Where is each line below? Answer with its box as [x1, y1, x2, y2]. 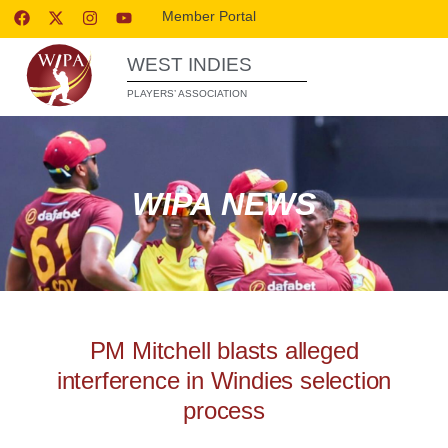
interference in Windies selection [56, 367, 392, 394]
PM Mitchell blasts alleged [89, 337, 359, 364]
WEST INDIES [127, 54, 252, 75]
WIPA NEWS [132, 185, 316, 222]
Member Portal [162, 8, 257, 24]
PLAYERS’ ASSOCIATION [127, 88, 247, 99]
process [183, 397, 265, 424]
